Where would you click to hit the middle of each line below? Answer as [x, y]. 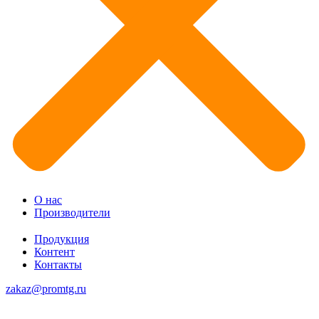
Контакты [58, 265]
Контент [54, 252]
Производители [72, 213]
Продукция [62, 239]
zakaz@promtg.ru [46, 289]
